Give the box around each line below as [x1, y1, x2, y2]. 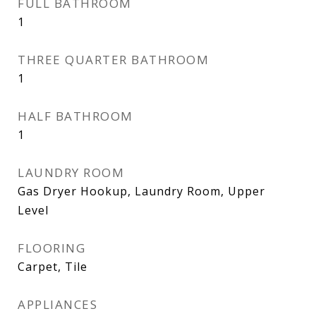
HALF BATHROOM [18, 108, 133, 124]
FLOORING [18, 240, 85, 256]
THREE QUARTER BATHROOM [18, 51, 209, 68]
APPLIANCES [18, 296, 97, 312]
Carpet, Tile [18, 259, 87, 274]
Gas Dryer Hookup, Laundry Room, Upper [18, 183, 265, 199]
